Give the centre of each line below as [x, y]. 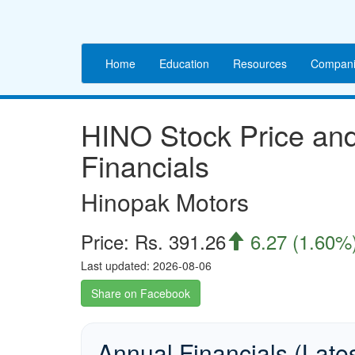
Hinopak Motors [165, 202]
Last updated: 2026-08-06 [146, 265]
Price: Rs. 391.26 [153, 241]
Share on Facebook [141, 293]
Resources [260, 63]
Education [184, 63]
